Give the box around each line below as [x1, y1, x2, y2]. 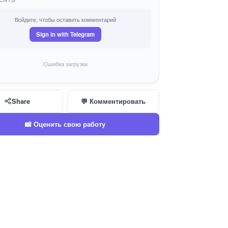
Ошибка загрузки [43, 60, 88, 68]
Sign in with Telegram [36, 30, 95, 39]
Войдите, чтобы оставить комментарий [14, 15, 116, 24]
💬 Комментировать [81, 96, 146, 106]
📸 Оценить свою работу [25, 119, 105, 129]
